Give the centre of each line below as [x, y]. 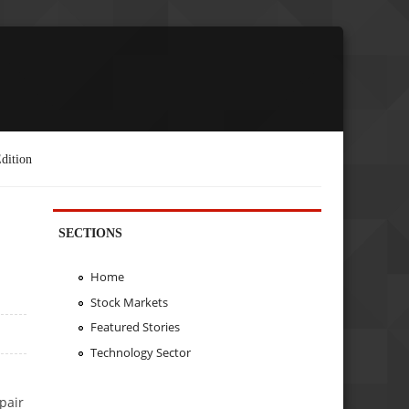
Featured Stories [135, 327]
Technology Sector [140, 353]
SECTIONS [91, 232]
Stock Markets [129, 302]
